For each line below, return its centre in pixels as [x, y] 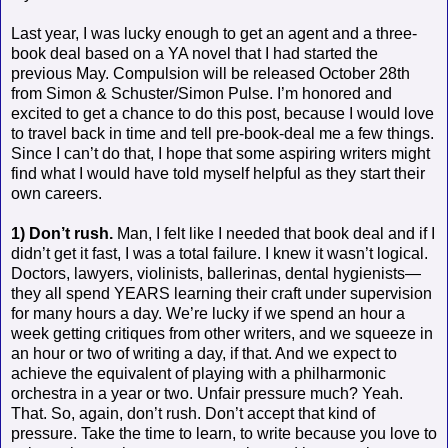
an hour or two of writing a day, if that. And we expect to [204, 353]
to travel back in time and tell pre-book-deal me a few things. [222, 133]
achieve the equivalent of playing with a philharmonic [198, 373]
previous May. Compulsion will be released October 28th [210, 73]
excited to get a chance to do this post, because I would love [222, 113]
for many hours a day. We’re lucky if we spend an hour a [208, 313]
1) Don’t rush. [62, 233]
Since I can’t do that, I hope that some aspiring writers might [220, 153]
